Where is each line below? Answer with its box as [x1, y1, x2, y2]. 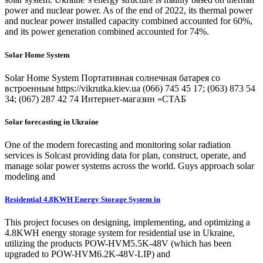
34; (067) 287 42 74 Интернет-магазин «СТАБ [5, 93, 186, 104]
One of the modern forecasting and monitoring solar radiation [5, 140, 231, 150]
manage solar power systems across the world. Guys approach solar [5, 161, 254, 171]
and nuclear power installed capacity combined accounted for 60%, [5, 16, 252, 26]
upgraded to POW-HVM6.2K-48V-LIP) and [5, 249, 170, 259]
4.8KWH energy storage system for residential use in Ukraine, [5, 228, 235, 238]
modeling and [5, 171, 55, 182]
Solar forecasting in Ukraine [5, 117, 99, 126]
